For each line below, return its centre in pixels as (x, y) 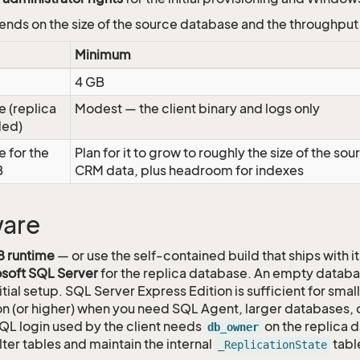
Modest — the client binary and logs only (197, 108)
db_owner (233, 327)
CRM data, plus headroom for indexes (189, 170)
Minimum (103, 55)
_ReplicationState (272, 345)
